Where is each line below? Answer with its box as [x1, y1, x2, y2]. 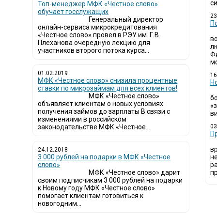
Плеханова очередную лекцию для [38, 39, 151, 46]
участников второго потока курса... [38, 46, 150, 54]
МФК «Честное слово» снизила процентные [38, 77, 178, 84]
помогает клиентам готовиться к [38, 192, 144, 200]
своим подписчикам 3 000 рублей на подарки [38, 176, 183, 184]
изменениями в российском [38, 115, 127, 123]
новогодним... [38, 200, 82, 207]
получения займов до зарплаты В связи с [38, 108, 170, 115]
